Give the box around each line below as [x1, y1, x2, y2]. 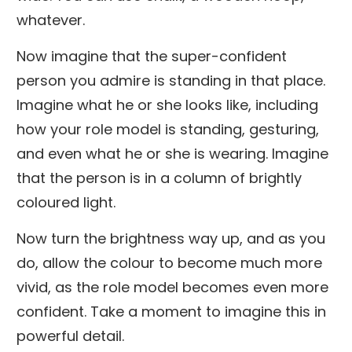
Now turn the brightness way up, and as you [16, 228, 325, 248]
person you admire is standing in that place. [16, 70, 325, 90]
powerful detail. [16, 325, 124, 346]
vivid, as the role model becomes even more [16, 277, 328, 297]
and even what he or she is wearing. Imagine [16, 143, 328, 163]
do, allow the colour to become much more [16, 252, 322, 273]
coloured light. [16, 192, 119, 212]
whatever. [16, 9, 85, 30]
